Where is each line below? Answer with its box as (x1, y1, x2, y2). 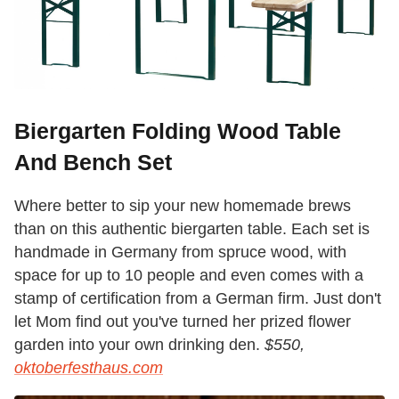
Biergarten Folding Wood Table (14, 118, 341, 144)
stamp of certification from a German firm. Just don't (14, 289, 381, 308)
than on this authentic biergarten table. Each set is (14, 220, 370, 239)
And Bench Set (14, 150, 172, 175)
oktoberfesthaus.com (14, 359, 163, 378)
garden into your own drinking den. (14, 336, 265, 354)
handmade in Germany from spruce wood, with (14, 243, 346, 262)
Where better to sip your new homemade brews (14, 197, 351, 216)
